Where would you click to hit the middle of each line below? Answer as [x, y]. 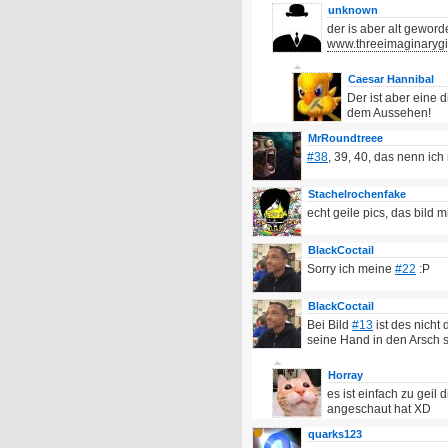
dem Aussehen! [389, 113]
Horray [345, 375]
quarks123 [335, 434]
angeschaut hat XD [379, 409]
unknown [353, 10]
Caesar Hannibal [391, 79]
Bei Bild [329, 325]
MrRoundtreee [345, 138]
